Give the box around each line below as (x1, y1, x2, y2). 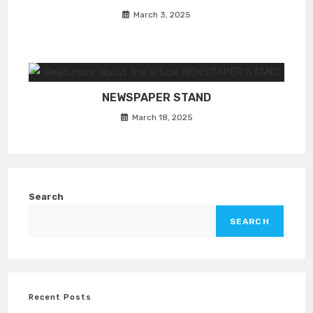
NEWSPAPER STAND (102, 91, 211, 104)
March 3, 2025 (133, 10, 191, 20)
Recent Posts (29, 293, 92, 302)
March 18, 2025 (131, 112, 193, 122)
